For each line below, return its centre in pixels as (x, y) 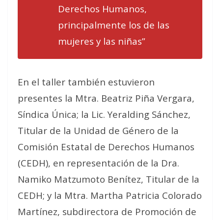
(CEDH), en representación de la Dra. (98, 163)
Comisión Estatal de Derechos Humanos (106, 146)
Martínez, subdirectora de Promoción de (107, 211)
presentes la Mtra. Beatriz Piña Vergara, (106, 98)
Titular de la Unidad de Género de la (98, 130)
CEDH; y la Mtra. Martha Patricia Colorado (110, 195)
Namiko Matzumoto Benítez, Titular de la (109, 179)
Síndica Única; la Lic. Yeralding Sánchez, (104, 114)
